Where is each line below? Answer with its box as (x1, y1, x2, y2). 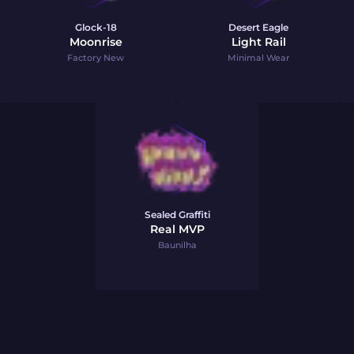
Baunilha (157, 239, 197, 250)
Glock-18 (74, 21, 117, 33)
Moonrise (69, 35, 122, 49)
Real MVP (149, 222, 205, 236)
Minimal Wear (227, 52, 290, 63)
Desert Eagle (228, 21, 288, 33)
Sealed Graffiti (144, 209, 210, 220)
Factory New (67, 52, 124, 63)
